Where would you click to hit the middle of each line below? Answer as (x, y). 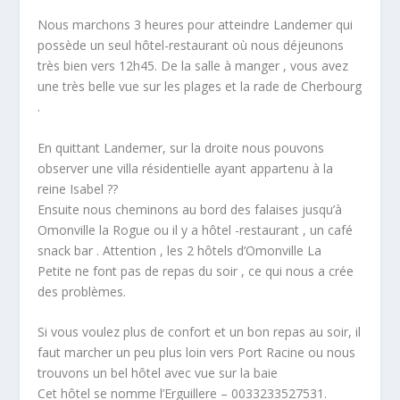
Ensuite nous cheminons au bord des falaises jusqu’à (190, 209)
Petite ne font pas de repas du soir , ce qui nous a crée (196, 271)
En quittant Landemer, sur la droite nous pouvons (181, 147)
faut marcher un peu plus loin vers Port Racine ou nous (197, 353)
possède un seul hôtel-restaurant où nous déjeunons (191, 46)
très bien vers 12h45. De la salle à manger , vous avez (193, 66)
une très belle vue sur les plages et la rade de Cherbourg (200, 87)
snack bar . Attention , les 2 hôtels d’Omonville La (180, 250)
